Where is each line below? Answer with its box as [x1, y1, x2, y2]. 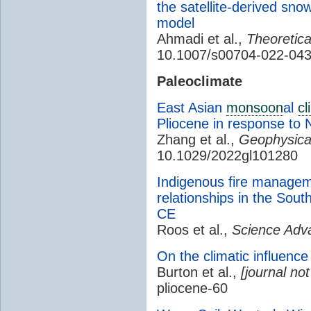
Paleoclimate [157, 73, 242, 89]
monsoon [226, 99, 283, 115]
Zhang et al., [157, 131, 239, 147]
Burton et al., [157, 264, 241, 280]
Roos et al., [157, 221, 232, 237]
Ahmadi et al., [157, 31, 246, 47]
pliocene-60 [157, 280, 228, 296]
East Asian [157, 99, 226, 115]
